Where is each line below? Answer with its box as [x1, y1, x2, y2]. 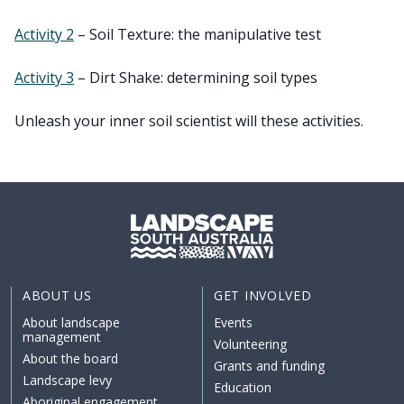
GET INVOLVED [214, 287, 312, 305]
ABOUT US [23, 287, 92, 305]
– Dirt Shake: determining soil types [74, 68, 317, 88]
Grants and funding [214, 357, 325, 375]
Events [214, 314, 252, 332]
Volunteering [214, 335, 287, 353]
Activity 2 [14, 24, 74, 45]
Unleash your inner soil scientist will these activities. [14, 111, 363, 132]
